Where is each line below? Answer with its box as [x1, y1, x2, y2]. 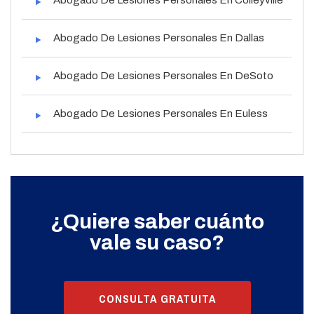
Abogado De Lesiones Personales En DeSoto [53, 69, 273, 81]
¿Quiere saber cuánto [50, 210, 264, 233]
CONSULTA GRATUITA [98, 290, 216, 306]
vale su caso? [90, 231, 224, 254]
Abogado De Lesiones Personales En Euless [53, 107, 268, 119]
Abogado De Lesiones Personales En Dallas [53, 32, 264, 43]
